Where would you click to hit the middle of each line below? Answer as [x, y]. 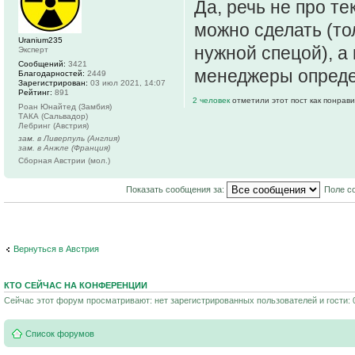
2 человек [212, 101]
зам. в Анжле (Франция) [64, 148]
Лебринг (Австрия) [53, 126]
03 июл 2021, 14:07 [127, 83]
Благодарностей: [52, 74]
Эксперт [33, 50]
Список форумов [60, 333]
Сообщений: [42, 64]
